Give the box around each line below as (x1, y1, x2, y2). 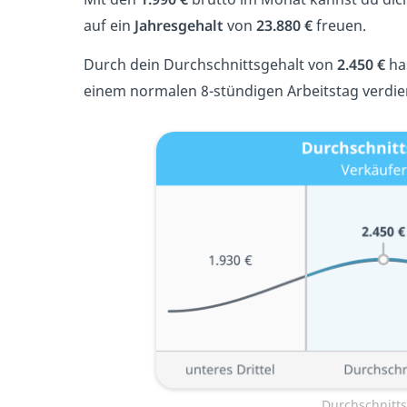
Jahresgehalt (134, 15, 227, 36)
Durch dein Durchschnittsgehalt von (84, 55, 337, 75)
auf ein (84, 15, 134, 36)
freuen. (316, 15, 366, 36)
